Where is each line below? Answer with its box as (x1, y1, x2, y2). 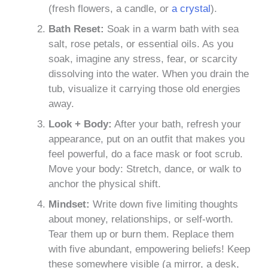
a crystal (172, 3, 211, 15)
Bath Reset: (48, 23, 104, 35)
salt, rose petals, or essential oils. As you (48, 38, 233, 50)
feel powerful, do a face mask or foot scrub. (48, 148, 243, 160)
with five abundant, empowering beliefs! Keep (48, 243, 250, 255)
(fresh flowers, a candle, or (48, 3, 172, 15)
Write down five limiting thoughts (90, 199, 238, 211)
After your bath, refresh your (112, 118, 241, 130)
